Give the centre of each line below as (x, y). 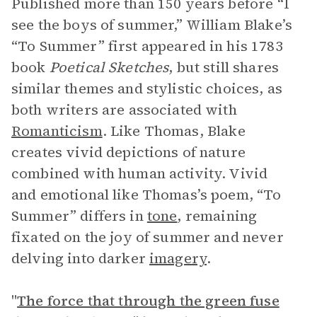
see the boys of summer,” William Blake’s (152, 25)
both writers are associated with (124, 110)
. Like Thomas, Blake (174, 131)
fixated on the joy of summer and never (148, 237)
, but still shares (224, 67)
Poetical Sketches (109, 67)
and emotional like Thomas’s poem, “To (146, 195)
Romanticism (57, 131)
